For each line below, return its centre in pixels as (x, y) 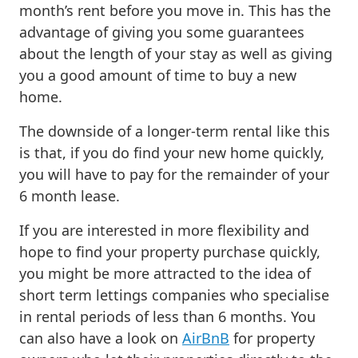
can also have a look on (101, 338)
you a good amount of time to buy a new (158, 75)
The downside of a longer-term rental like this (175, 131)
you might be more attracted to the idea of (165, 273)
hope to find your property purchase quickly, (170, 251)
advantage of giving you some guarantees (162, 32)
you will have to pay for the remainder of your (174, 174)
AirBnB (206, 338)
